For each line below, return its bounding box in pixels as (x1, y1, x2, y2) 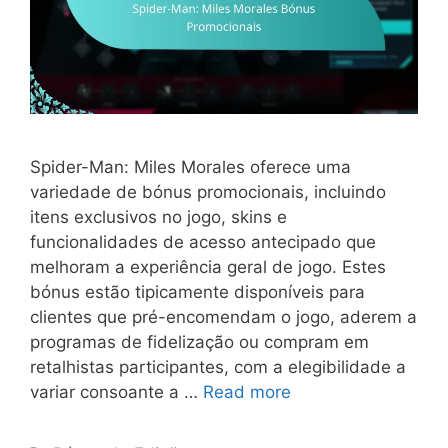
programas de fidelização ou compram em (30, 332, 369, 353)
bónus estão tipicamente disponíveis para (30, 282, 365, 303)
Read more (203, 382, 291, 403)
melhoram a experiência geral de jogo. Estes (30, 257, 386, 278)
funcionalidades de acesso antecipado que (30, 232, 376, 253)
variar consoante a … (30, 382, 203, 403)
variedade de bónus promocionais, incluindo (30, 182, 386, 203)
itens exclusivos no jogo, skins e (30, 207, 287, 228)
